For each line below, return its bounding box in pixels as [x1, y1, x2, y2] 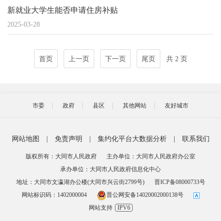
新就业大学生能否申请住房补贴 [7, 6, 118, 14]
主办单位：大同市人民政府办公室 [107, 153, 195, 160]
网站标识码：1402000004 [21, 191, 87, 198]
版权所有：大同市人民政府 [26, 153, 97, 160]
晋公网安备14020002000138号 [106, 191, 184, 198]
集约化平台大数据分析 [97, 135, 167, 143]
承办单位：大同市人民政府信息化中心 [60, 166, 161, 173]
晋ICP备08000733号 [154, 179, 205, 185]
